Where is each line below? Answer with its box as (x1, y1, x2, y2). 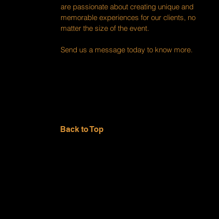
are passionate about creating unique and (60, 1, 194, 11)
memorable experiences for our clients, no (60, 12, 196, 22)
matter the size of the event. (60, 23, 149, 33)
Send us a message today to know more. (60, 44, 193, 54)
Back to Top (60, 124, 104, 134)
